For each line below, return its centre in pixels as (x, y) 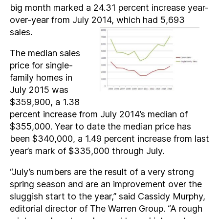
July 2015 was (39, 90)
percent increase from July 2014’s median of (99, 114)
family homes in (41, 77)
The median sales (45, 53)
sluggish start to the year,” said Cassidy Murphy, (108, 196)
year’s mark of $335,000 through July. (87, 151)
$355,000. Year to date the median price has (100, 126)
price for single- (41, 65)
